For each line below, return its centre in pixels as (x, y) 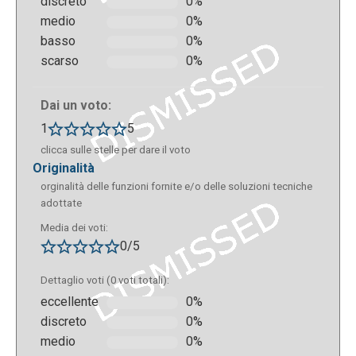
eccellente (70, 302)
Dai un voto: (76, 106)
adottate (61, 203)
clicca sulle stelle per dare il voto (116, 150)
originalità (68, 168)
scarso (60, 61)
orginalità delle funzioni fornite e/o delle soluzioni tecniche (176, 187)
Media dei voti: (74, 228)
